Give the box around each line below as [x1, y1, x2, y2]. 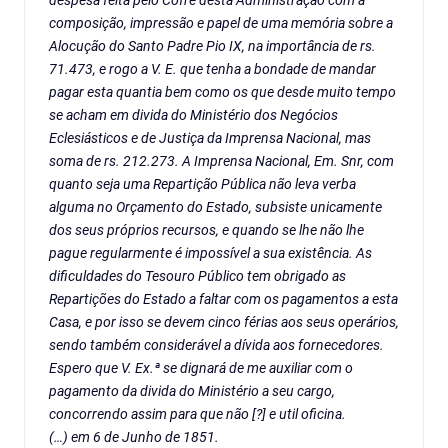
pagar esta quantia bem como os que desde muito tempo [49, 84, 396, 101]
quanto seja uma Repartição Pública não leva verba [49, 176, 356, 193]
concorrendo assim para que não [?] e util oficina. [49, 406, 346, 423]
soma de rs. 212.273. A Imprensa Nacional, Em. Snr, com [49, 153, 394, 170]
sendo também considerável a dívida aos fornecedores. [49, 337, 384, 354]
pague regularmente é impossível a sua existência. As [49, 245, 372, 262]
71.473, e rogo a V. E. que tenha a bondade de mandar [49, 61, 376, 78]
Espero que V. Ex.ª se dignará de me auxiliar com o [49, 360, 353, 377]
